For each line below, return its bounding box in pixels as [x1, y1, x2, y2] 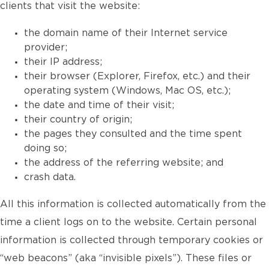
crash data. [24, 172, 76, 182]
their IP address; [24, 57, 102, 67]
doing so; [24, 144, 67, 153]
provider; [24, 43, 67, 52]
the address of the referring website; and [24, 158, 223, 168]
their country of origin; [24, 115, 132, 124]
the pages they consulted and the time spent [24, 129, 242, 139]
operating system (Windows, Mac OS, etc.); [24, 86, 231, 95]
